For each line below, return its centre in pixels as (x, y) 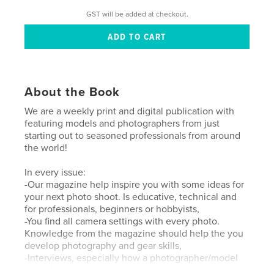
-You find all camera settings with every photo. (122, 221)
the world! (46, 148)
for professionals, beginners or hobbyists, (112, 209)
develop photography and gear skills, (103, 246)
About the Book (72, 92)
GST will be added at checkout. (137, 14)
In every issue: (55, 172)
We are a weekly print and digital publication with (130, 111)
